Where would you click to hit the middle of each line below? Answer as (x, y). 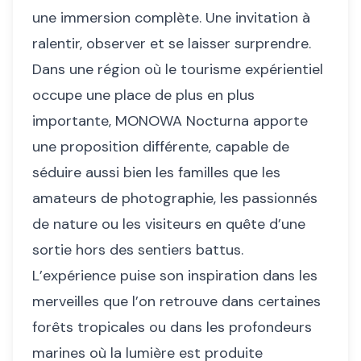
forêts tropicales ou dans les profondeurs (172, 328)
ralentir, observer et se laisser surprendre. (172, 44)
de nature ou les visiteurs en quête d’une (169, 224)
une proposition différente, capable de (161, 147)
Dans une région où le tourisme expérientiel (178, 70)
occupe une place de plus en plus (143, 95)
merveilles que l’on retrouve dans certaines (176, 302)
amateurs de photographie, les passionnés (175, 199)
